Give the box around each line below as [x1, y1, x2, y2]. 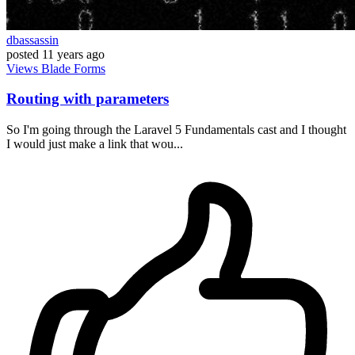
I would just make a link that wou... [6, 136, 183, 151]
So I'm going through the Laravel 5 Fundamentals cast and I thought [6, 122, 346, 136]
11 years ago [42, 47, 105, 61]
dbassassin [6, 32, 59, 47]
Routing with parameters [6, 90, 169, 108]
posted [6, 47, 39, 61]
